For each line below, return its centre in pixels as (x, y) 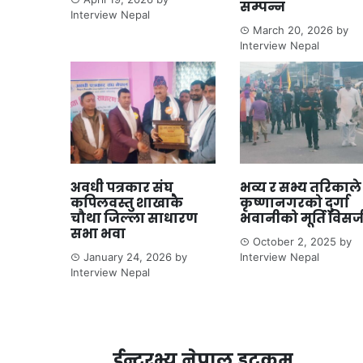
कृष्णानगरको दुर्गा (295, 203)
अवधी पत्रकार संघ (122, 187)
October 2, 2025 (295, 241)
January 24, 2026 (128, 256)
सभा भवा (99, 233)
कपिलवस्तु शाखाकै (127, 203)
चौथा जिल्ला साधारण (134, 218)
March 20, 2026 (293, 30)
